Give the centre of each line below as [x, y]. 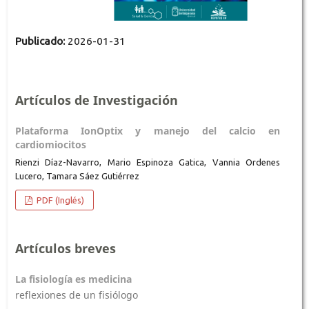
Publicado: [41, 41]
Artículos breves [65, 248]
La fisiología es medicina [73, 279]
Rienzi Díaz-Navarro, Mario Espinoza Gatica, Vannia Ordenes [148, 162]
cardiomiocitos [50, 145]
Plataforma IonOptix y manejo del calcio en [148, 131]
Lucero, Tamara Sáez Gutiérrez [77, 176]
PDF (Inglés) [60, 200]
